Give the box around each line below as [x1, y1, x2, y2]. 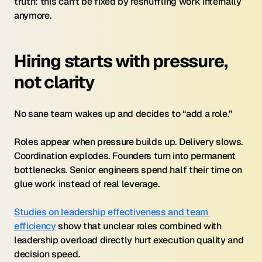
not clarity [14, 71, 95, 94]
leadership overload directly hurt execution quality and [14, 234, 244, 246]
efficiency [14, 220, 56, 232]
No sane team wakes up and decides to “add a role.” [14, 108, 232, 120]
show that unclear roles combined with [56, 220, 222, 232]
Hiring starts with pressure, [14, 50, 227, 73]
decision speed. [14, 248, 80, 260]
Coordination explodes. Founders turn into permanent [14, 150, 236, 162]
